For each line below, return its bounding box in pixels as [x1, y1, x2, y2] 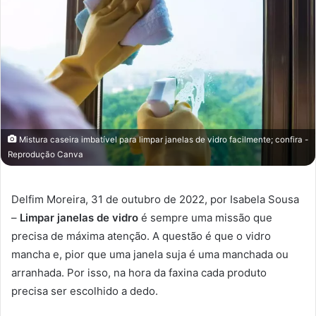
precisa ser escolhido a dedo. [11, 284, 158, 298]
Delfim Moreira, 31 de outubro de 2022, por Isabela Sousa [11, 192, 299, 206]
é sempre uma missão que [138, 210, 272, 224]
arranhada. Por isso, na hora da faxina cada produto [11, 265, 267, 279]
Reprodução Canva [8, 149, 83, 159]
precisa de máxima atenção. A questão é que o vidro [11, 229, 271, 243]
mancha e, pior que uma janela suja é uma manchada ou [11, 247, 288, 261]
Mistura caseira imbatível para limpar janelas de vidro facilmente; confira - [17, 134, 308, 145]
